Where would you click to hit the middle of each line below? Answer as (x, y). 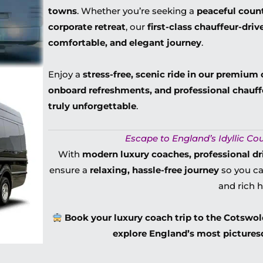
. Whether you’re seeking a (137, 11)
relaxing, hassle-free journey (154, 170)
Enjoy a (66, 74)
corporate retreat (87, 27)
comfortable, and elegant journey (125, 43)
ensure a (69, 170)
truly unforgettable (92, 106)
